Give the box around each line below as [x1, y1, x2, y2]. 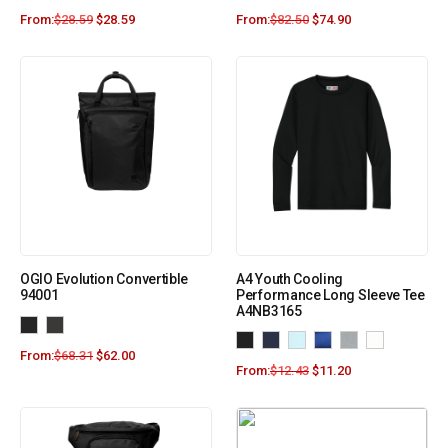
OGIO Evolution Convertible [20, 271, 189, 288]
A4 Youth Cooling [236, 271, 344, 288]
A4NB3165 [236, 303, 302, 320]
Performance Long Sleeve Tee [236, 287, 425, 304]
